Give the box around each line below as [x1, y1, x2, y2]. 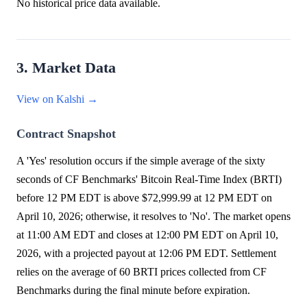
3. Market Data [16, 59, 116, 76]
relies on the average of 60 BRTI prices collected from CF [16, 265, 267, 278]
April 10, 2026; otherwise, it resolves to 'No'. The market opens [16, 210, 291, 222]
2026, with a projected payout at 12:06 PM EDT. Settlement [16, 247, 276, 259]
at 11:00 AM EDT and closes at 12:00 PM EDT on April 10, [16, 228, 278, 241]
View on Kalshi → [16, 93, 98, 105]
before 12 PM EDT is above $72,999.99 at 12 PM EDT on [16, 191, 272, 204]
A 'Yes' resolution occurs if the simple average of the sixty [16, 154, 265, 167]
